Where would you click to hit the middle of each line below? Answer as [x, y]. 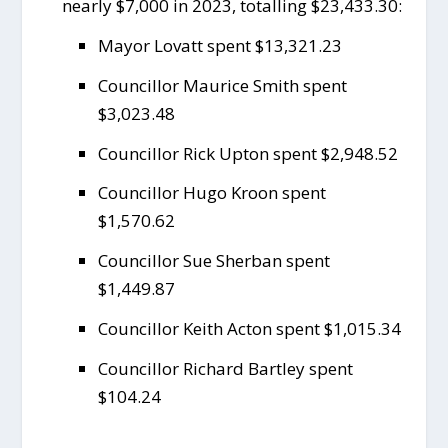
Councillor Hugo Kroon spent [212, 193]
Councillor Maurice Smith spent [223, 85]
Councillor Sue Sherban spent [214, 261]
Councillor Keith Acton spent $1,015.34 [250, 329]
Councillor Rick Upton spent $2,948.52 [248, 153]
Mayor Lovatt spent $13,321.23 [220, 45]
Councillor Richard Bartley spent [226, 369]
